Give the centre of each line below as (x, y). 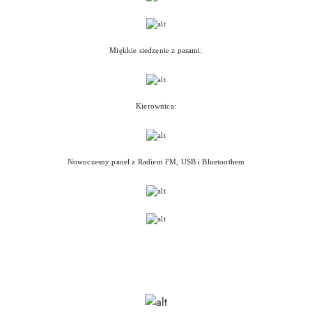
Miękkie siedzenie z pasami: (156, 50)
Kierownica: (156, 106)
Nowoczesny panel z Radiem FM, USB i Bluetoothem (156, 162)
